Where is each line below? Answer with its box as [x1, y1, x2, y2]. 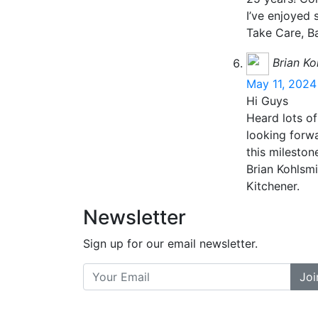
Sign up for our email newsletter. [83, 236, 258, 251]
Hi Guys [246, 94, 288, 109]
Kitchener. [246, 179, 300, 194]
